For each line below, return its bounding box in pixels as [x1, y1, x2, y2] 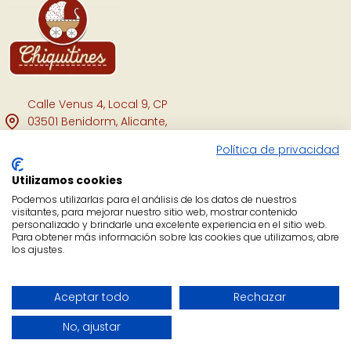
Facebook [27, 160, 84, 176]
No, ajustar [63, 320, 121, 335]
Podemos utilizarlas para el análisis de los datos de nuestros [12, 193, 297, 206]
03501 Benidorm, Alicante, [27, 114, 167, 130]
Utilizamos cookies [12, 173, 122, 188]
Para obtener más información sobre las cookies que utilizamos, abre [12, 230, 339, 244]
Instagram [27, 189, 86, 205]
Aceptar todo [54, 290, 129, 305]
